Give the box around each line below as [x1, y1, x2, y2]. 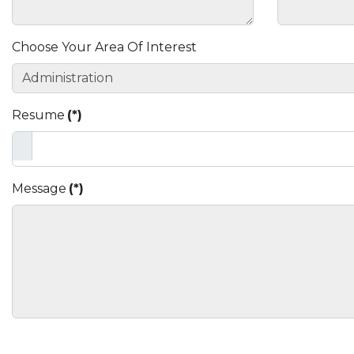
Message [12, 181, 66, 196]
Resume [12, 107, 65, 122]
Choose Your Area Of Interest [12, 40, 197, 55]
